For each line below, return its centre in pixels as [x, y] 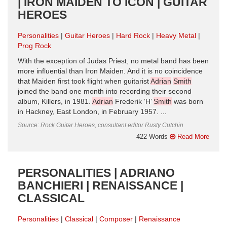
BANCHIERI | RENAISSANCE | [101, 185]
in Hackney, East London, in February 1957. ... [92, 111]
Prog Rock [34, 46]
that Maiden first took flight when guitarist [84, 81]
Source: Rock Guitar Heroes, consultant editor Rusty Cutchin [101, 125]
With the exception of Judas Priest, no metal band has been [113, 61]
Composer [116, 219]
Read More [192, 136]
